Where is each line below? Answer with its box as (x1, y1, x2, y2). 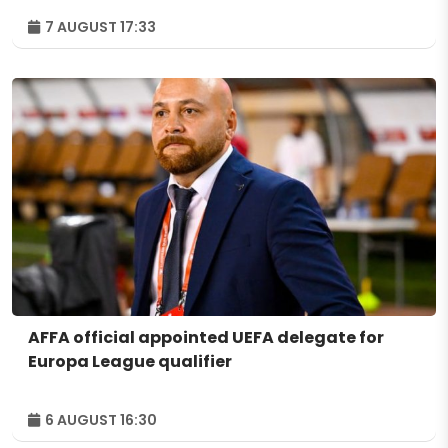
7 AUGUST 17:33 (42, 16, 156, 37)
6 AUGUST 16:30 (42, 410, 157, 431)
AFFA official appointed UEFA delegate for (28, 326, 384, 350)
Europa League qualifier (28, 350, 232, 374)
